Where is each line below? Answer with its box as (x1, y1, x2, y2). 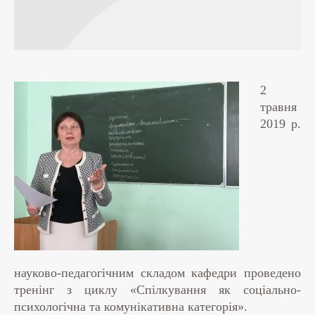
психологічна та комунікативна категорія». (14, 299, 247, 314)
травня (260, 99, 297, 114)
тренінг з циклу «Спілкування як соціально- (14, 282, 301, 297)
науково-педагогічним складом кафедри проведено (14, 265, 301, 280)
